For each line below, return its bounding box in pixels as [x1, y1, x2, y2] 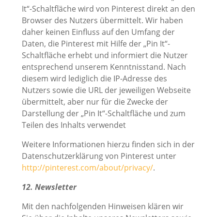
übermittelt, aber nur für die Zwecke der [21, 96, 168, 108]
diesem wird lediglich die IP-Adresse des [21, 73, 167, 84]
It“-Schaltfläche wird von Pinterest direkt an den [21, 3, 195, 15]
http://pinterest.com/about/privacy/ [21, 162, 153, 173]
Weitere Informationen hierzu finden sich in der [21, 139, 195, 150]
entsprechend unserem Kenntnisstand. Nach [21, 62, 186, 73]
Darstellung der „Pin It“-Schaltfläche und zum [21, 108, 186, 119]
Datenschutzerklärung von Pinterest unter [21, 151, 176, 162]
